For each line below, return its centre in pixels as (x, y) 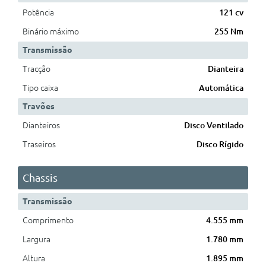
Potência (38, 13)
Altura (34, 259)
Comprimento (48, 221)
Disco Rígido (220, 145)
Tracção (37, 69)
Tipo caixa (40, 88)
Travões (39, 107)
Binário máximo (51, 32)
